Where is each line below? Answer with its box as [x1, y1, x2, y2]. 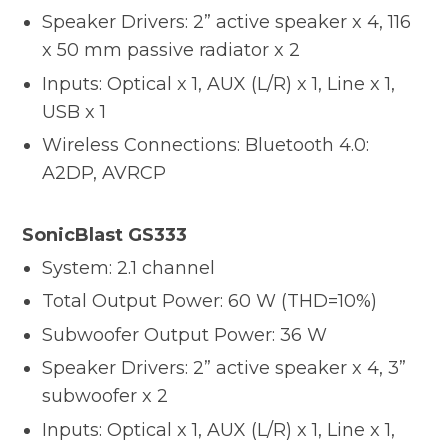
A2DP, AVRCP [42, 162, 167, 185]
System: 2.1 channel [42, 256, 216, 279]
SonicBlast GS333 [22, 223, 188, 246]
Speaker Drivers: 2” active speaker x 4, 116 [42, 11, 412, 34]
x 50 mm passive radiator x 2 [42, 39, 301, 62]
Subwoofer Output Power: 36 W [42, 323, 328, 346]
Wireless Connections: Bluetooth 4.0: [42, 134, 370, 157]
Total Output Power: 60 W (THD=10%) [42, 290, 378, 313]
